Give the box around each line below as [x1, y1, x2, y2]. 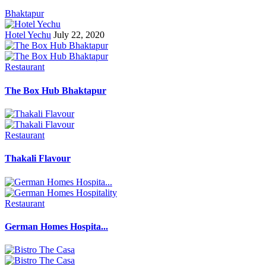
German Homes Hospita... [5, 221, 108, 232]
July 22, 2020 [53, 30, 104, 40]
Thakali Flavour [5, 153, 71, 164]
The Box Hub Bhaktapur [5, 85, 106, 96]
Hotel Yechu [5, 30, 51, 40]
